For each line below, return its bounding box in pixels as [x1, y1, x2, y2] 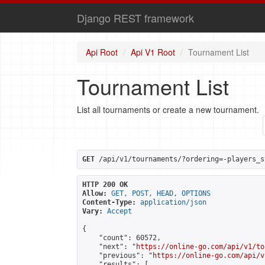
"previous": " [82, 251, 153, 260]
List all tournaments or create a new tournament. [77, 104, 259, 115]
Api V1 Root [131, 46, 175, 58]
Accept [107, 207, 132, 215]
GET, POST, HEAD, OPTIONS [111, 189, 211, 198]
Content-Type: [82, 198, 136, 206]
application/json [140, 198, 206, 206]
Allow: [82, 189, 107, 198]
